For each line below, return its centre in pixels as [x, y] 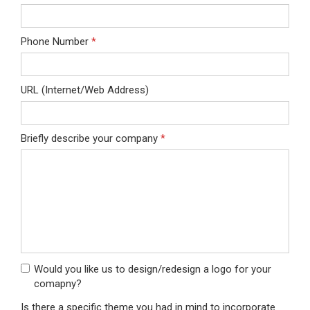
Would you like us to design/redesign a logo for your [153, 269]
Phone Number [56, 42]
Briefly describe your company [91, 138]
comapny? [58, 284]
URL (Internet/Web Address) [85, 90]
